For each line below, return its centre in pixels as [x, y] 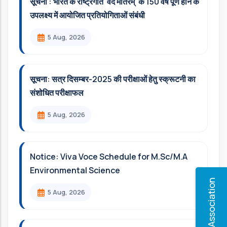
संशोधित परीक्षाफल [57, 93]
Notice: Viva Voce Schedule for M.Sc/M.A [109, 157]
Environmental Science [75, 170]
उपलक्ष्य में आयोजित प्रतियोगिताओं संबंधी [87, 15]
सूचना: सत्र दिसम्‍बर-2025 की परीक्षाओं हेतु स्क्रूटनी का [113, 79]
